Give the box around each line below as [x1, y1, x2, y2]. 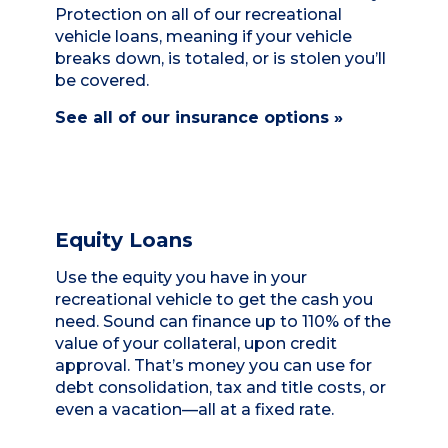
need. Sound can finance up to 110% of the [55, 312, 391, 332]
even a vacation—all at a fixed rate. [55, 400, 334, 420]
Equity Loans [55, 228, 193, 253]
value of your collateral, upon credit [55, 334, 337, 354]
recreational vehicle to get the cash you [55, 290, 373, 310]
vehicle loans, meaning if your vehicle [55, 27, 352, 47]
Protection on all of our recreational [55, 5, 342, 25]
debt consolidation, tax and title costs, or [55, 378, 386, 398]
